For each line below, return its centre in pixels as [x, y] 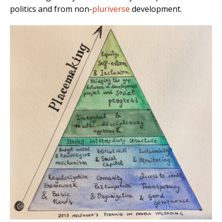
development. [156, 9]
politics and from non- [51, 9]
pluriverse [111, 9]
